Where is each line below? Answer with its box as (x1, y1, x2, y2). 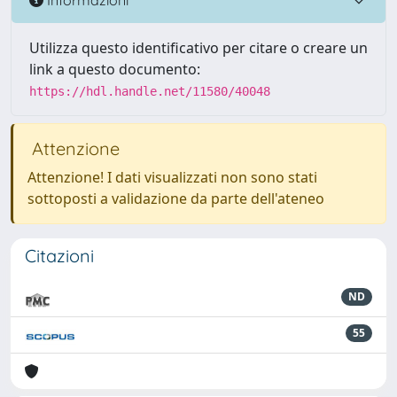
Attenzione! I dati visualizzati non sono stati (27, 167, 317, 187)
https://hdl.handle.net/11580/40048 (29, 84, 270, 98)
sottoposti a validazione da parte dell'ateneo (27, 189, 324, 208)
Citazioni (25, 245, 94, 267)
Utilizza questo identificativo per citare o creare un (29, 38, 368, 58)
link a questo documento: (29, 59, 200, 79)
